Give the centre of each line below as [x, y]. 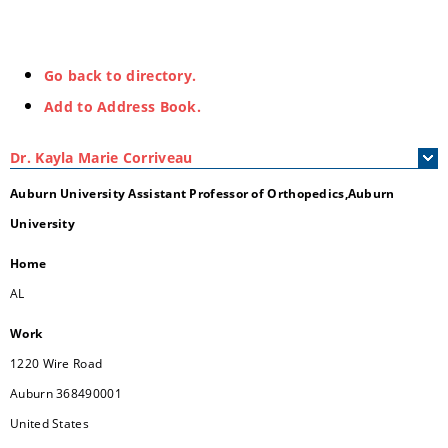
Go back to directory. [120, 75]
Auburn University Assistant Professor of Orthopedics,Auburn [202, 193]
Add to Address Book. [122, 106]
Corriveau [157, 157]
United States [49, 423]
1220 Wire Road [56, 363]
